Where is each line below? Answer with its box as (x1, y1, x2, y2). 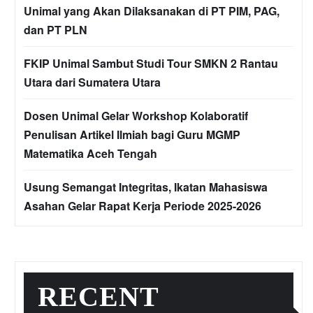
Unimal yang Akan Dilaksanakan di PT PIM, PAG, (24, 3, 279, 20)
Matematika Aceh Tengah (24, 145, 157, 162)
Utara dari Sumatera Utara (24, 74, 161, 91)
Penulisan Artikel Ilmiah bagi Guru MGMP (24, 126, 240, 143)
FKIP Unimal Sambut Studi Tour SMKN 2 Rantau (24, 55, 278, 72)
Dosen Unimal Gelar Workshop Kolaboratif (24, 108, 248, 124)
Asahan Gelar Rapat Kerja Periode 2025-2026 (24, 198, 261, 214)
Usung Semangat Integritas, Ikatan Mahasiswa (24, 179, 268, 196)
